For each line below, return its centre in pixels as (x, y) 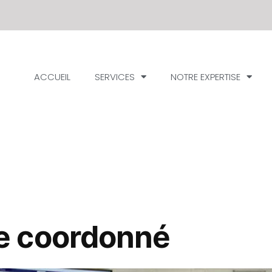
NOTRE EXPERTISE (205, 76)
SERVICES (114, 76)
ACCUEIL (52, 76)
